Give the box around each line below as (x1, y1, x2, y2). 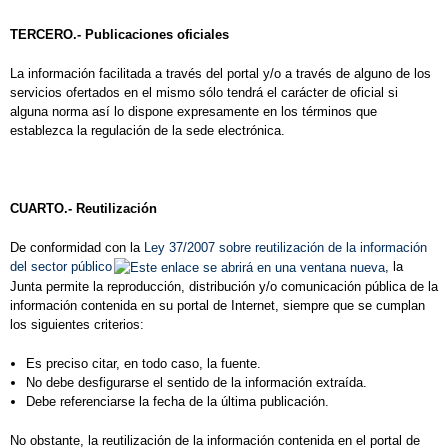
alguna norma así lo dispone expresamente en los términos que (10, 104, 377, 120)
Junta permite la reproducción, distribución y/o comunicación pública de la (10, 279, 438, 295)
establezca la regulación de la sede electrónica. (10, 123, 285, 139)
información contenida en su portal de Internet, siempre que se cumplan (10, 298, 425, 314)
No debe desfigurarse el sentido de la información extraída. (25, 375, 367, 391)
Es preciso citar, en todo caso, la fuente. (25, 356, 261, 372)
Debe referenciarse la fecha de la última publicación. (25, 394, 329, 410)
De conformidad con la (10, 240, 144, 256)
